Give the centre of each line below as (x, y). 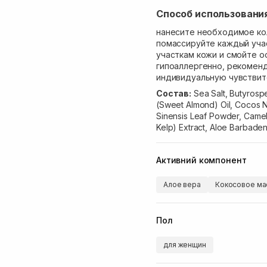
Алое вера (182, 184)
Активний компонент (201, 160)
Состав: (174, 93)
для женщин (185, 245)
